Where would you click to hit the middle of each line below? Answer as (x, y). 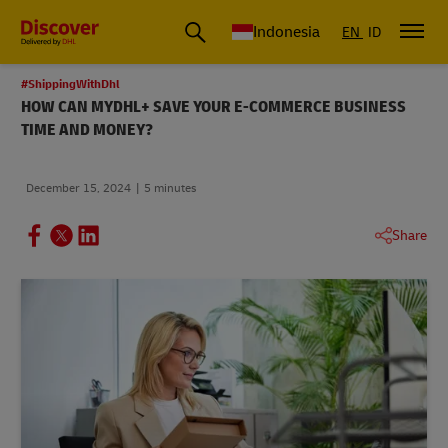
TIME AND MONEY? (87, 130)
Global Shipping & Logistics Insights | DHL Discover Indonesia (229, 29)
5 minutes (170, 188)
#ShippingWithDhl (70, 84)
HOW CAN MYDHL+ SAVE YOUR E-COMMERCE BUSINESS (213, 107)
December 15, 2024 (78, 188)
